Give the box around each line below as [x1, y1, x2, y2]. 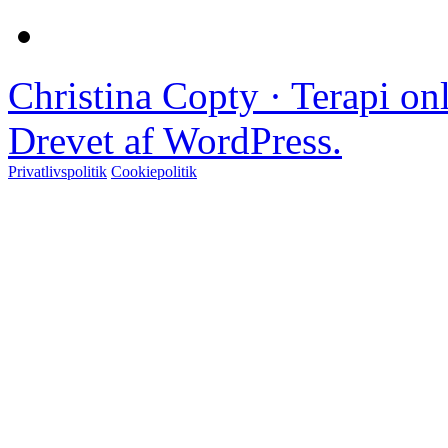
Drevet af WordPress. [8, 119, 342, 163]
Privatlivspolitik [8, 163, 107, 181]
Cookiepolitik [111, 163, 197, 181]
